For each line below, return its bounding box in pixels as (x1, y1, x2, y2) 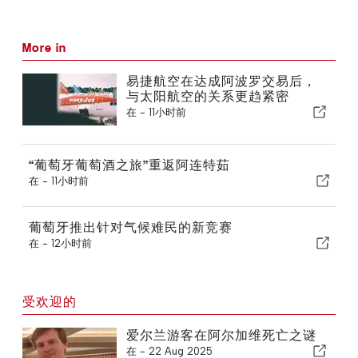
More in (22, 39, 66, 55)
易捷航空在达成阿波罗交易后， (125, 73, 316, 89)
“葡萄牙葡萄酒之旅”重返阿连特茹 (29, 157, 230, 173)
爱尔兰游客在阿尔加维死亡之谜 (125, 327, 316, 343)
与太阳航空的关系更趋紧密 (125, 88, 289, 104)
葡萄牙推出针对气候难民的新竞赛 (29, 219, 233, 235)
